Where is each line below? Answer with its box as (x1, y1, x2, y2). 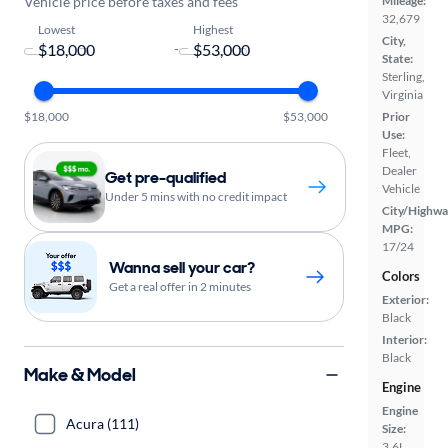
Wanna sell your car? (109, 257, 255, 278)
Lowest (38, 21, 76, 36)
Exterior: (382, 292, 429, 307)
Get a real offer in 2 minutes (109, 279, 251, 294)
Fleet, (382, 145, 411, 160)
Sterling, (382, 69, 425, 84)
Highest (192, 21, 233, 36)
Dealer (382, 163, 417, 178)
